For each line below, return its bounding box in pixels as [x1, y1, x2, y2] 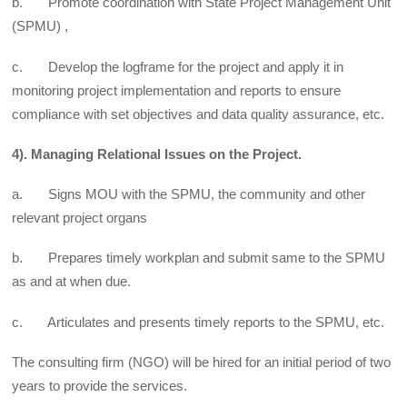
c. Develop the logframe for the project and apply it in [12, 58, 344, 74]
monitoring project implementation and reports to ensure [12, 82, 342, 98]
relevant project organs [12, 210, 148, 226]
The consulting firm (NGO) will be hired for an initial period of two [12, 353, 392, 370]
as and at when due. [12, 273, 132, 290]
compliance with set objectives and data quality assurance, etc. [12, 105, 385, 122]
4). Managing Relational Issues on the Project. [12, 145, 303, 162]
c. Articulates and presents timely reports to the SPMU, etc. [12, 313, 385, 330]
